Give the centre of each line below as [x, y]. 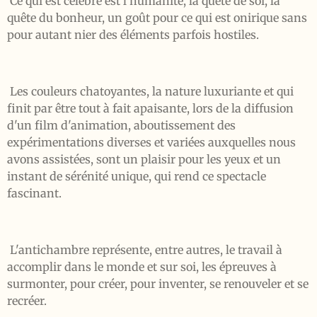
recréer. [27, 301]
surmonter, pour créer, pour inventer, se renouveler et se [158, 284]
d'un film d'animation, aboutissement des [121, 125]
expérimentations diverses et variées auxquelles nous [151, 142]
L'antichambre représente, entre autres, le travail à [145, 250]
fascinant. [34, 193]
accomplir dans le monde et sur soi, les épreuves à [142, 267]
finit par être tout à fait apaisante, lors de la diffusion [150, 108]
